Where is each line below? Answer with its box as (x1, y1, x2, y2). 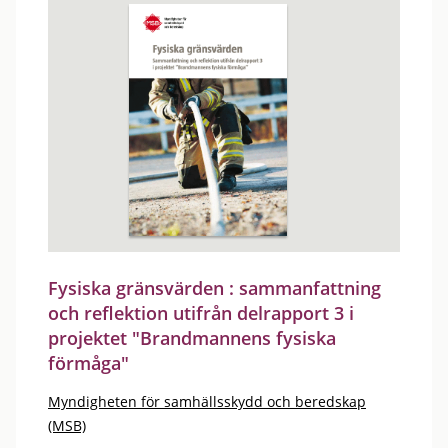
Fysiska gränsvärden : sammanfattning (48, 276, 381, 300)
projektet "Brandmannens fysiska (48, 326, 336, 350)
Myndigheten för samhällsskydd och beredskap (48, 392, 366, 411)
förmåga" (48, 351, 129, 375)
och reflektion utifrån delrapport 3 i (48, 301, 354, 325)
